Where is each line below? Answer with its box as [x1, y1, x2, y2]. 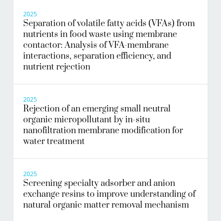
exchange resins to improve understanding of [23, 189, 195, 200]
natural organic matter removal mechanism [23, 200, 189, 211]
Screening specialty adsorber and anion [23, 178, 175, 189]
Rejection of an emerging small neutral [23, 104, 171, 115]
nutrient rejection [23, 62, 90, 73]
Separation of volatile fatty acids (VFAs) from [23, 18, 195, 30]
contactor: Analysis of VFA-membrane [23, 40, 169, 51]
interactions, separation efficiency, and [23, 51, 171, 62]
